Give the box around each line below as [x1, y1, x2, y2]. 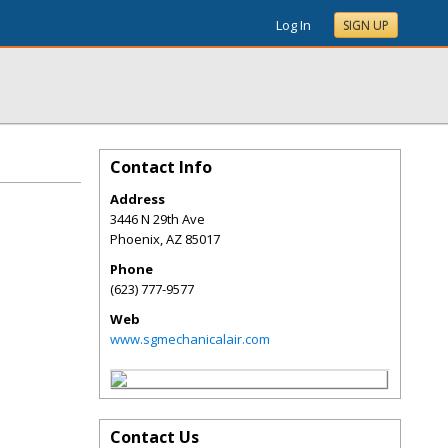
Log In [276, 16, 311, 34]
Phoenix [110, 230, 160, 248]
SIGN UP [343, 17, 389, 34]
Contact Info [110, 156, 212, 178]
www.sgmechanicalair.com [110, 330, 270, 348]
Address [110, 190, 165, 208]
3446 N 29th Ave [110, 210, 205, 228]
